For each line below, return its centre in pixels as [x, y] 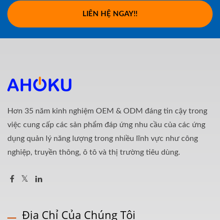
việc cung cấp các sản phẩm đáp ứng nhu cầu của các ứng [106, 124]
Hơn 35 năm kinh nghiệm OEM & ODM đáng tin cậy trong [107, 111]
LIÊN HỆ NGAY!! [110, 14]
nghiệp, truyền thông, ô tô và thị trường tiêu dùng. [94, 152]
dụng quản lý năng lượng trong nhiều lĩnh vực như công [103, 138]
